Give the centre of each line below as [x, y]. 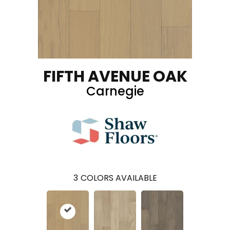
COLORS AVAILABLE [119, 178]
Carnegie [115, 91]
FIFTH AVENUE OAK [115, 76]
